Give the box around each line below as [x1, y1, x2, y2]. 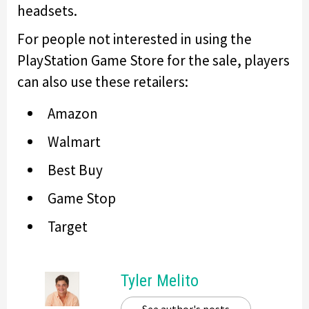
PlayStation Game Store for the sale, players [17, 50, 290, 70]
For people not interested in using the [17, 29, 252, 48]
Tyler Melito [121, 270, 199, 290]
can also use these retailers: [17, 72, 188, 91]
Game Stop [48, 188, 116, 208]
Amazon [48, 103, 98, 123]
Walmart [48, 132, 101, 151]
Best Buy [48, 160, 103, 179]
